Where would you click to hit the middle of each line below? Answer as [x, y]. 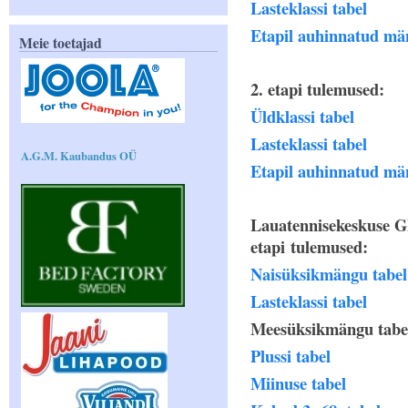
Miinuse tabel [298, 383]
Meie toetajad [61, 42]
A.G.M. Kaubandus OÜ [79, 155]
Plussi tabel [291, 356]
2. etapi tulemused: [317, 89]
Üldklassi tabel [302, 116]
